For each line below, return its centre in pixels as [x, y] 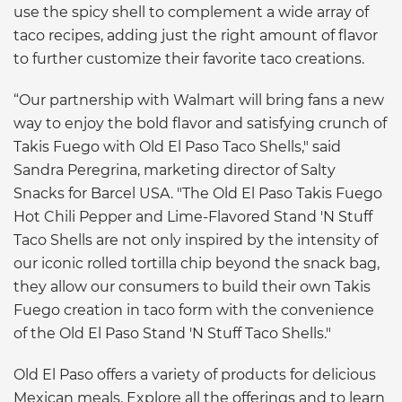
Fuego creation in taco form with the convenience [194, 310]
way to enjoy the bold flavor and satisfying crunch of [200, 123]
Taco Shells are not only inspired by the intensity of [196, 240]
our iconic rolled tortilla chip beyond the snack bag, [197, 263]
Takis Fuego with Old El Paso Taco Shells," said [177, 146]
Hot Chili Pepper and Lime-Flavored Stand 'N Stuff [193, 216]
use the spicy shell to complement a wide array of [191, 12]
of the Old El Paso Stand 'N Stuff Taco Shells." [172, 333]
